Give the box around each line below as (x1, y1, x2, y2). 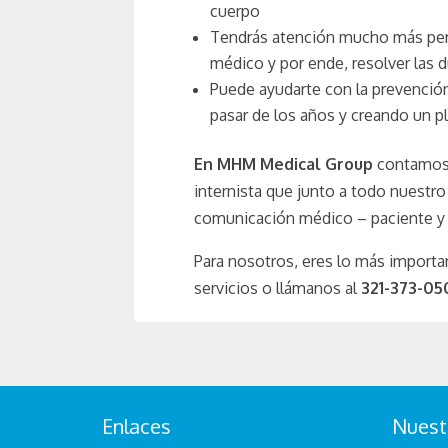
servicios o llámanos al (194, 277, 362, 298)
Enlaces (102, 412, 172, 439)
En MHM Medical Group (194, 153, 374, 174)
